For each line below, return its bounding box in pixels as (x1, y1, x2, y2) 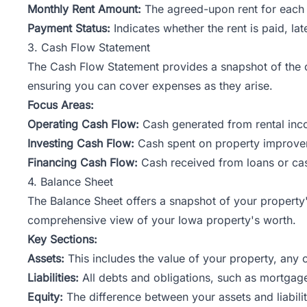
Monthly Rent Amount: (27, 1, 141, 16)
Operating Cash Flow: (27, 116, 139, 131)
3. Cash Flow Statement (27, 40, 150, 54)
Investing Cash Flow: (27, 136, 134, 150)
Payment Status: (27, 21, 110, 35)
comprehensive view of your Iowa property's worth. (27, 212, 296, 227)
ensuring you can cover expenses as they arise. (27, 78, 273, 93)
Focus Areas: (27, 97, 94, 112)
